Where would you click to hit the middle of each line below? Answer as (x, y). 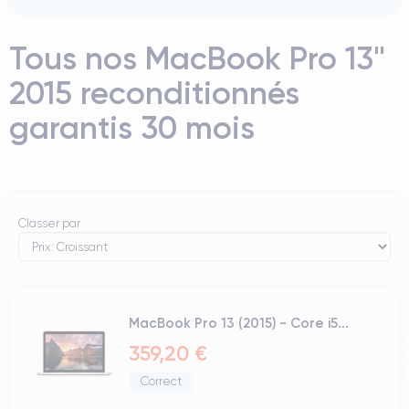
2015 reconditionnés (154, 93)
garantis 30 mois (132, 127)
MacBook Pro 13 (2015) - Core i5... (239, 323)
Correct (161, 381)
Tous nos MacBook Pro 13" (197, 58)
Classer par (49, 223)
